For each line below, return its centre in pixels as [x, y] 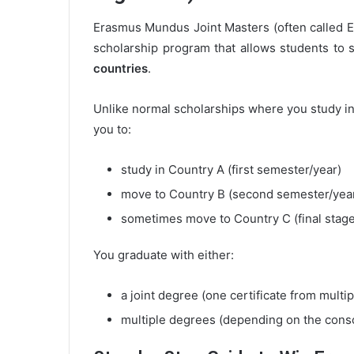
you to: [112, 130]
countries [121, 69]
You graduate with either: [164, 255]
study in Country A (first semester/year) [231, 170]
